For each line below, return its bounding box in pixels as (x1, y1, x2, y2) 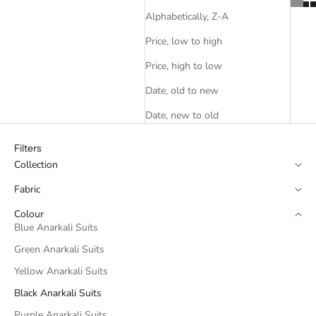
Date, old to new (145, 84, 219, 98)
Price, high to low (145, 59, 223, 73)
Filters (14, 142, 42, 155)
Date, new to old (145, 109, 219, 123)
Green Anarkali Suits (14, 243, 104, 257)
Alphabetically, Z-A (145, 10, 229, 24)
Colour (14, 207, 44, 221)
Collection (14, 158, 58, 172)
